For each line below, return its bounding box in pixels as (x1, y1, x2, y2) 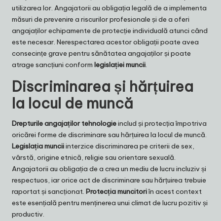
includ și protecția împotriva (116, 118, 207, 128)
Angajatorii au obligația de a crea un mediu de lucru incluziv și (12, 164, 206, 173)
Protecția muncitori (86, 186, 147, 196)
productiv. (12, 209, 44, 219)
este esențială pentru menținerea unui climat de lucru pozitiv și (12, 198, 208, 207)
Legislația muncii (12, 141, 64, 150)
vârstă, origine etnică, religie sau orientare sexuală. (12, 152, 176, 162)
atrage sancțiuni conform (12, 60, 94, 69)
